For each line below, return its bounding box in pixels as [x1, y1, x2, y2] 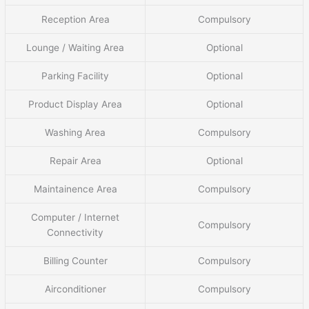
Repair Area [49, 154, 101, 166]
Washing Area [45, 126, 106, 138]
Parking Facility [41, 70, 110, 81]
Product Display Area [28, 98, 123, 110]
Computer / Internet [31, 211, 120, 223]
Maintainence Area [33, 183, 117, 195]
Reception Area [41, 13, 110, 25]
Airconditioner [44, 283, 106, 295]
